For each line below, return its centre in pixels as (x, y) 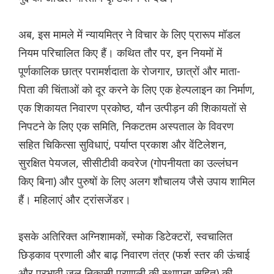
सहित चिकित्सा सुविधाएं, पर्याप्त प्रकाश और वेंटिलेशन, (123, 145)
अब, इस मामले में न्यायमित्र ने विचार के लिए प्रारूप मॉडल (129, 35)
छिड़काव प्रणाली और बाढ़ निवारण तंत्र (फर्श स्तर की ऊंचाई (134, 255)
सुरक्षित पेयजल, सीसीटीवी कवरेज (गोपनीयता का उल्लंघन (128, 163)
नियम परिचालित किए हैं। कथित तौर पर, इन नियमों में (120, 53)
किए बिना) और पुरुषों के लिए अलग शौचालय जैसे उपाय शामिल (137, 181)
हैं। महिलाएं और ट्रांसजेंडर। (75, 200)
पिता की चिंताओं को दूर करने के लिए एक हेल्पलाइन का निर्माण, (137, 90)
